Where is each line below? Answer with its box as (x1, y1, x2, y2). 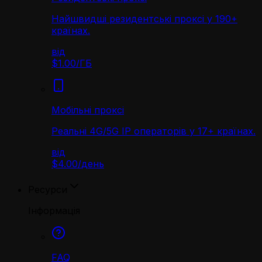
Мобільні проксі (51, 104, 124, 116)
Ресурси (28, 184, 67, 195)
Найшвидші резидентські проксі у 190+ (51, 13, 237, 25)
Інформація (28, 205, 80, 216)
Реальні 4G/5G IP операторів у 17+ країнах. (51, 125, 256, 137)
